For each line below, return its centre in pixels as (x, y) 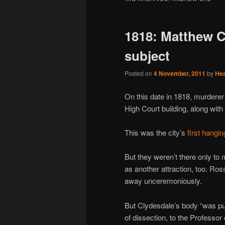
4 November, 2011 (180, 74)
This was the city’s (156, 133)
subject (147, 55)
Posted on (139, 73)
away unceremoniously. (163, 181)
